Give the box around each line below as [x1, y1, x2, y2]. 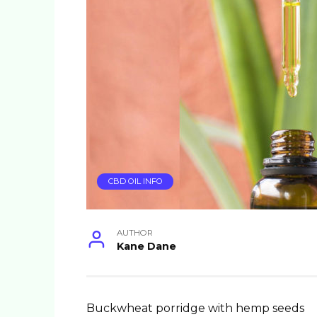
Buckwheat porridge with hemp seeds [86, 301, 304, 316]
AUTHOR [117, 228, 154, 238]
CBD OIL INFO [108, 176, 163, 187]
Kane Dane [117, 240, 177, 253]
